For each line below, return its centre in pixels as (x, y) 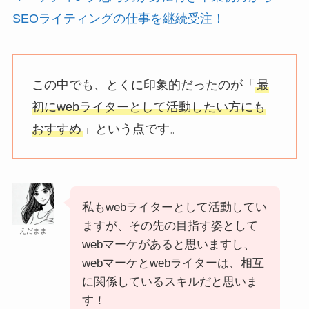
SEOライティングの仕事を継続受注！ (118, 18)
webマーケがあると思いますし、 (168, 245)
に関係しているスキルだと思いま (170, 282)
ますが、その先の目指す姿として (170, 226)
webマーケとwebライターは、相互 (173, 263)
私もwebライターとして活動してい (174, 208)
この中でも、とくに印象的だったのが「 (143, 84)
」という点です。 (132, 129)
